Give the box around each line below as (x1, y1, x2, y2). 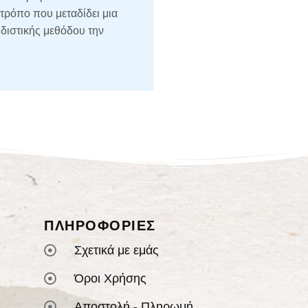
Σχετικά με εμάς (74, 243, 159, 257)
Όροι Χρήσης (74, 272, 146, 285)
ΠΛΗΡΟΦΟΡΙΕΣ (44, 218, 156, 233)
